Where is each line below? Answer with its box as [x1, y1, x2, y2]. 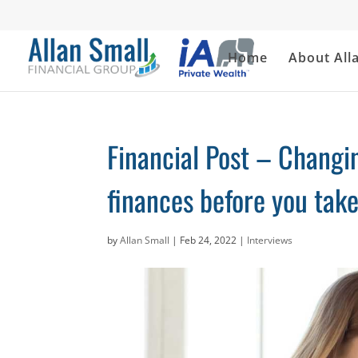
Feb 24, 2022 [180, 233, 237, 247]
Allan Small [120, 233, 170, 247]
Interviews [247, 233, 293, 247]
